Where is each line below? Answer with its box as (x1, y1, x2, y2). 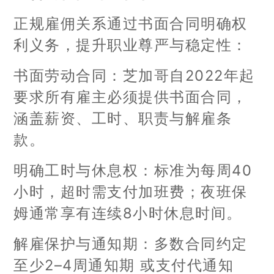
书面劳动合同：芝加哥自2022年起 (13, 66, 255, 84)
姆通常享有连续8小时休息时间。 (13, 204, 242, 222)
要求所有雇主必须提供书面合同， (13, 87, 248, 106)
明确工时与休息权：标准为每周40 (13, 161, 253, 179)
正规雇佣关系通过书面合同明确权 (13, 14, 248, 32)
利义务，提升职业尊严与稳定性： (13, 35, 248, 54)
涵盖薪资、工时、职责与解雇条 (13, 109, 232, 127)
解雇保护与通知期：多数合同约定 (13, 234, 248, 253)
